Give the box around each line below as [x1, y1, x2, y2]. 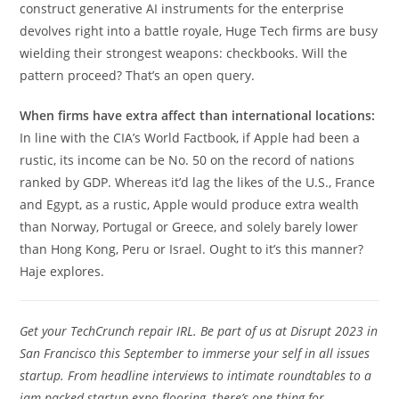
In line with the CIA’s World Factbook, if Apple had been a [20, 129, 361, 146]
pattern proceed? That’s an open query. [20, 67, 256, 84]
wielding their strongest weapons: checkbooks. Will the [20, 45, 348, 61]
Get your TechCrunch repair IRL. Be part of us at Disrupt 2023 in [20, 322, 379, 339]
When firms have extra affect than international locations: [20, 107, 376, 124]
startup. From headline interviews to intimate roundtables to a [20, 367, 372, 384]
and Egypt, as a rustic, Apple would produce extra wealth [20, 196, 360, 213]
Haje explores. [20, 263, 105, 280]
